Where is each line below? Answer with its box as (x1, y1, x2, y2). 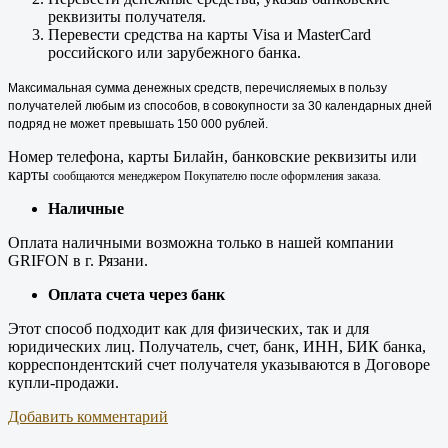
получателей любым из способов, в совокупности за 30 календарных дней (8, 99, 432, 114)
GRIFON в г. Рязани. (8, 252, 148, 270)
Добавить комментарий (8, 408, 168, 426)
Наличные (48, 200, 124, 218)
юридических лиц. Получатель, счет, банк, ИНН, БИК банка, (8, 338, 426, 356)
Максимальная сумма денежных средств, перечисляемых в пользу (8, 81, 387, 96)
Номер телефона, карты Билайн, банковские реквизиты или (8, 148, 417, 166)
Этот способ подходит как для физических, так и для (8, 320, 369, 338)
